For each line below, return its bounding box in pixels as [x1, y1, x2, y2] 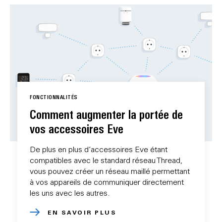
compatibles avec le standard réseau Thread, [30, 155, 182, 165]
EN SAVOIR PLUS [48, 208, 116, 216]
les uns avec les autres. [30, 187, 112, 198]
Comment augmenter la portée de [30, 107, 183, 121]
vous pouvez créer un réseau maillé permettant [30, 166, 190, 176]
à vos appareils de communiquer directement [30, 176, 184, 187]
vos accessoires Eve [30, 121, 123, 136]
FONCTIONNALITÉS [30, 94, 78, 100]
